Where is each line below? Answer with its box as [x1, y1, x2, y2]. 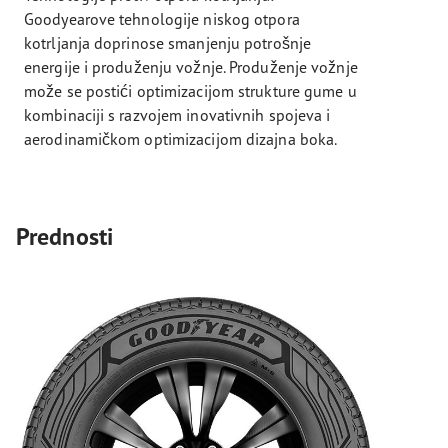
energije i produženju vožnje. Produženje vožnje [24, 56, 358, 77]
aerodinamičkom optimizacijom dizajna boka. [24, 128, 338, 149]
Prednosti [16, 220, 113, 252]
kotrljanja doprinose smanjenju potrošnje [24, 32, 312, 53]
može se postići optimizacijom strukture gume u [24, 80, 357, 101]
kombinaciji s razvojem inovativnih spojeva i [24, 104, 331, 125]
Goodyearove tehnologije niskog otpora [24, 8, 300, 29]
